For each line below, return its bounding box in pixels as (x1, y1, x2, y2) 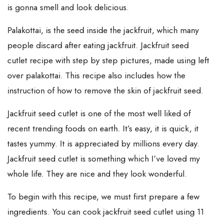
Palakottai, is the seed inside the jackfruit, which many (7, 23, 199, 36)
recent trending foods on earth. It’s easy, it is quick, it (7, 122, 199, 135)
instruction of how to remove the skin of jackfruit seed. (7, 84, 203, 97)
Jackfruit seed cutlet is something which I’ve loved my (7, 152, 200, 165)
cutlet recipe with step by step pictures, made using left (7, 54, 209, 67)
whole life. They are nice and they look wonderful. (7, 167, 187, 180)
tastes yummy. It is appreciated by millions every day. (7, 137, 200, 150)
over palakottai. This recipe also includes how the (7, 69, 185, 82)
